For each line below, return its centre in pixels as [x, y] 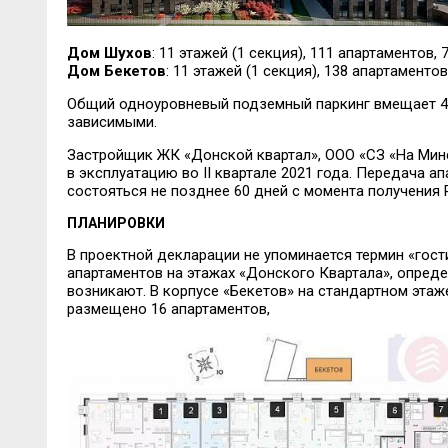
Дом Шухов [109, 53]
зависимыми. [111, 122]
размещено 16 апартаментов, [168, 309]
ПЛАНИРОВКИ [115, 223]
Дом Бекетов [116, 71]
